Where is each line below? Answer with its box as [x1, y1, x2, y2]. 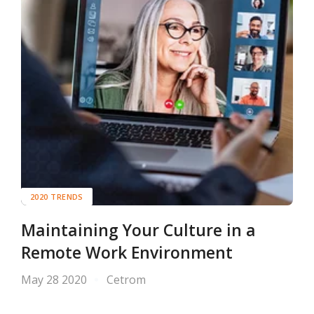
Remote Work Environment [21, 242, 233, 264]
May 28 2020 [21, 272, 87, 288]
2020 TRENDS [30, 191, 83, 203]
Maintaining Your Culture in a [21, 219, 256, 242]
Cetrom [107, 272, 146, 288]
